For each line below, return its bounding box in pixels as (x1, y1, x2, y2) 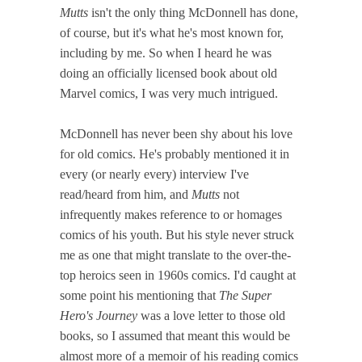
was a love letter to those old (141, 308, 285, 322)
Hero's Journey (60, 308, 141, 322)
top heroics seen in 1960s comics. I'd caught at (60, 267, 296, 282)
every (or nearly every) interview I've (60, 166, 249, 181)
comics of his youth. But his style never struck (60, 227, 294, 242)
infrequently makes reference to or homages (60, 207, 282, 221)
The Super (219, 288, 271, 302)
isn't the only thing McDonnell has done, (88, 5, 298, 19)
